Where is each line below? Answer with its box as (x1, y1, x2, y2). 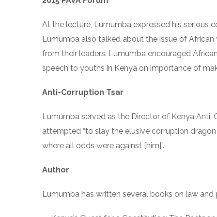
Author (42, 165, 69, 174)
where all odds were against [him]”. (42, 141, 164, 150)
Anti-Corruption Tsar (42, 88, 124, 97)
